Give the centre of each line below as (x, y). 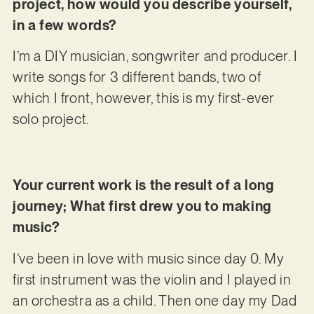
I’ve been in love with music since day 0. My (148, 258)
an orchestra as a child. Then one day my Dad (155, 300)
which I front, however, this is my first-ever (143, 98)
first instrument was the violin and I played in (152, 279)
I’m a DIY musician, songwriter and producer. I (155, 56)
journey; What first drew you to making (142, 206)
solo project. (51, 119)
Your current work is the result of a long (143, 185)
